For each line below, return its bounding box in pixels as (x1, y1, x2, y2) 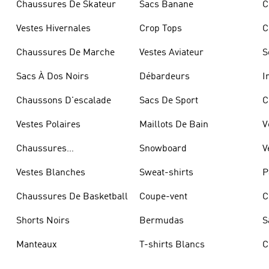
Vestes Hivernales (16, 24, 91, 34)
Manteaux (16, 240, 57, 250)
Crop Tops (139, 24, 182, 34)
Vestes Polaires (16, 120, 80, 130)
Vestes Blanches (16, 168, 85, 178)
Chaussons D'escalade (16, 96, 111, 106)
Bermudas (139, 216, 184, 226)
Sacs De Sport (139, 96, 198, 106)
